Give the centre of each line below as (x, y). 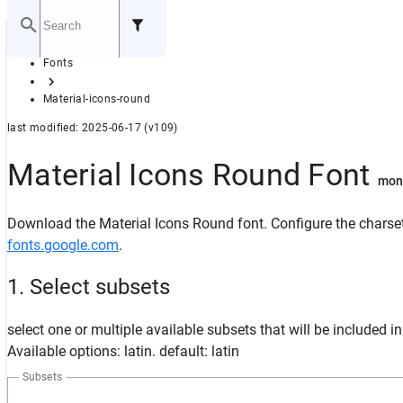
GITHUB (66, 83)
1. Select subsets (89, 287)
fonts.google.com (63, 245)
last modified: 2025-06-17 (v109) (93, 128)
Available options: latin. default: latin (123, 352)
